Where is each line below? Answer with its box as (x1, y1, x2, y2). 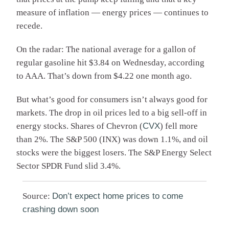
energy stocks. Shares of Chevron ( (16, 121, 143, 131)
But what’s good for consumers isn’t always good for (16, 95, 208, 105)
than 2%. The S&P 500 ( (16, 134, 102, 145)
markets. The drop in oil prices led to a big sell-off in (16, 108, 207, 118)
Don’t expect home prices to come (52, 191, 183, 201)
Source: (22, 191, 52, 201)
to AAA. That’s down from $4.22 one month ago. (16, 71, 192, 81)
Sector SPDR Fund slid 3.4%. (16, 161, 121, 171)
